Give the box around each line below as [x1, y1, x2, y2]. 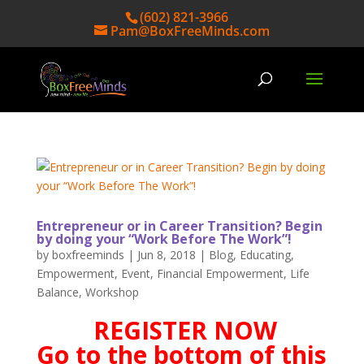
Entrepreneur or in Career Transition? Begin [36, 217, 323, 235]
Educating [239, 247, 291, 262]
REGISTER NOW [93, 314, 277, 347]
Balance [36, 284, 79, 300]
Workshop [84, 284, 139, 300]
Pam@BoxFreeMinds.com [110, 22, 270, 40]
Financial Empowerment [156, 266, 284, 281]
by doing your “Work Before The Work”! [36, 230, 292, 248]
